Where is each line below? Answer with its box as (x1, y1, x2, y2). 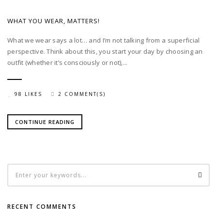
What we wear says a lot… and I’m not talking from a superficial (7, 36, 200, 45)
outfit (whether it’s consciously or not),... (7, 58, 128, 67)
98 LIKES (15, 90, 42, 97)
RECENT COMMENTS (7, 202, 77, 211)
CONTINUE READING (15, 118, 75, 125)
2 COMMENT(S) (58, 90, 106, 97)
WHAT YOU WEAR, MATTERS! (7, 16, 100, 26)
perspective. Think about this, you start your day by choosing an (7, 47, 203, 56)
